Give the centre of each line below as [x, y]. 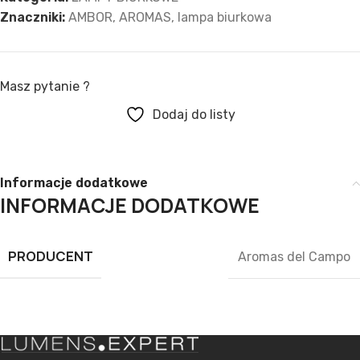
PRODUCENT [51, 257]
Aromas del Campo [294, 256]
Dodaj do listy [194, 115]
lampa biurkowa [225, 18]
